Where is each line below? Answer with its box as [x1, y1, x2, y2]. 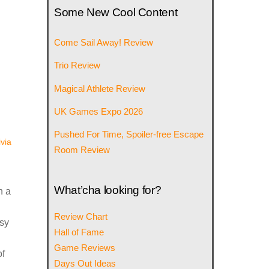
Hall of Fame [54, 227, 104, 238]
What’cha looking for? [54, 184, 162, 197]
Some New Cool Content [54, 6, 178, 19]
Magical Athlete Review [54, 83, 146, 94]
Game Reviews [54, 243, 116, 253]
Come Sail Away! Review [54, 37, 154, 48]
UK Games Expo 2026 [54, 106, 144, 116]
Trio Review [54, 60, 101, 71]
